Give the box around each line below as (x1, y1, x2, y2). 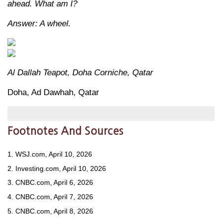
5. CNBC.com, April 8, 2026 (7, 207, 97, 215)
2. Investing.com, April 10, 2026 (7, 164, 106, 172)
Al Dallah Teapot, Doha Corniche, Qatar (7, 68, 153, 77)
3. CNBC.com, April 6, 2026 (7, 178, 93, 187)
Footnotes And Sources (7, 125, 123, 136)
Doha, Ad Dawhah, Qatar (7, 88, 99, 97)
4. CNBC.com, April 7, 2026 (7, 192, 93, 201)
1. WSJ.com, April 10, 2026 (7, 150, 92, 158)
